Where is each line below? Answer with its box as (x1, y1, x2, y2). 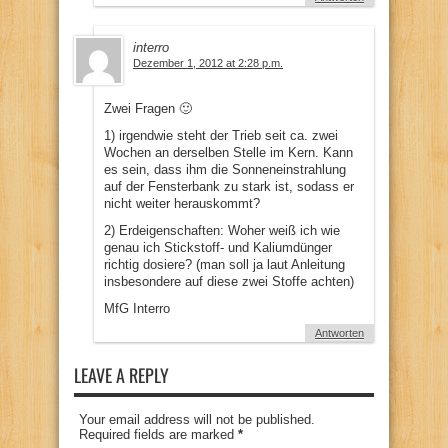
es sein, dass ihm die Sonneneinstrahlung (104, 161, 346, 177)
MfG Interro (104, 300, 170, 316)
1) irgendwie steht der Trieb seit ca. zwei (104, 127, 338, 143)
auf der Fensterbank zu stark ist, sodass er (104, 178, 354, 194)
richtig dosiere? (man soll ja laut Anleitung (104, 256, 345, 272)
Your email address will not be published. (79, 411, 315, 427)
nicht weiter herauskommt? (104, 195, 260, 211)
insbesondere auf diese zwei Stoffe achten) (104, 273, 354, 289)
